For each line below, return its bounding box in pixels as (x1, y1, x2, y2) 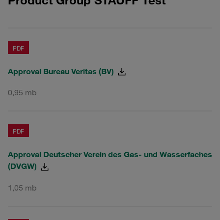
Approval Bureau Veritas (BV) (8, 66, 116, 76)
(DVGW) (8, 161, 39, 171)
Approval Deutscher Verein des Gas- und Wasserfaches (8, 149, 212, 160)
